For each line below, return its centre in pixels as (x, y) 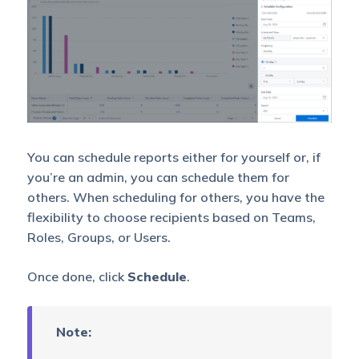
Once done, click (77, 277)
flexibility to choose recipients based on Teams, (171, 218)
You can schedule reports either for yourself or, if (173, 157)
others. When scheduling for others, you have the (175, 198)
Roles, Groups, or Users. (99, 238)
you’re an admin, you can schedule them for (158, 177)
